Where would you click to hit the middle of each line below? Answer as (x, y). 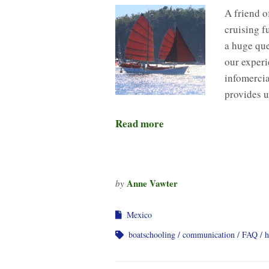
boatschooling (152, 234)
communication (209, 234)
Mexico (139, 214)
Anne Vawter (152, 183)
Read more (140, 123)
